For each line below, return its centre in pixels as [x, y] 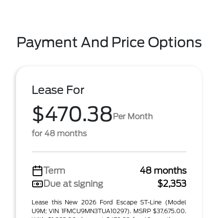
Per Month [133, 116]
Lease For [58, 90]
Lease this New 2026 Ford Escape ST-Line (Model [109, 202]
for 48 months [59, 134]
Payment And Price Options [109, 42]
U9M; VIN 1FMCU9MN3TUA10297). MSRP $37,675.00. [109, 211]
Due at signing [73, 184]
